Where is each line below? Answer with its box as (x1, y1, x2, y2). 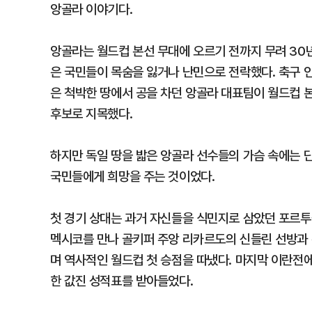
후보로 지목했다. (50, 104, 133, 123)
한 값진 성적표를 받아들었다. (50, 272, 194, 290)
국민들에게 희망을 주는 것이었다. (50, 167, 215, 185)
